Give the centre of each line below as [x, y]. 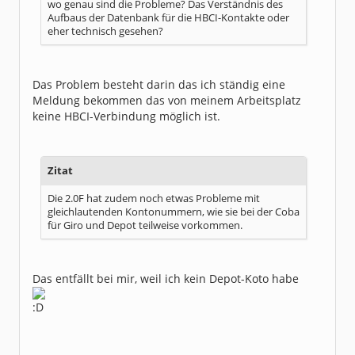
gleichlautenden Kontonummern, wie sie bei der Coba [174, 212]
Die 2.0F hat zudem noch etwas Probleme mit [154, 198]
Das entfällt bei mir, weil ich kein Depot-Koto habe [166, 279]
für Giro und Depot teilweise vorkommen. [145, 225]
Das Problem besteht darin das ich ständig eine [159, 84]
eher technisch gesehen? [105, 31]
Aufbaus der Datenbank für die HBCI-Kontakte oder [168, 18]
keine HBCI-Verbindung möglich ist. [126, 116]
